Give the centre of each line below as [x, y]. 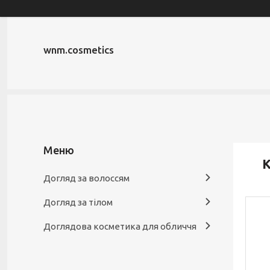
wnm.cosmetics [79, 50]
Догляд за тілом [78, 202]
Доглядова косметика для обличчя [120, 226]
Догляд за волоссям [86, 178]
